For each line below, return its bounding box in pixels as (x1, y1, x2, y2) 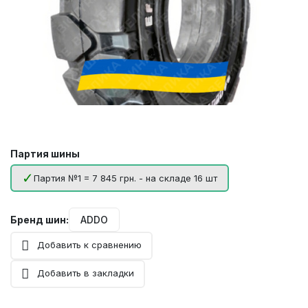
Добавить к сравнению (37, 239, 142, 251)
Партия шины (10, 148, 80, 160)
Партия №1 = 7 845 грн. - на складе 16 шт (34, 173, 217, 184)
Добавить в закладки (37, 267, 134, 279)
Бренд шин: (10, 214, 69, 226)
